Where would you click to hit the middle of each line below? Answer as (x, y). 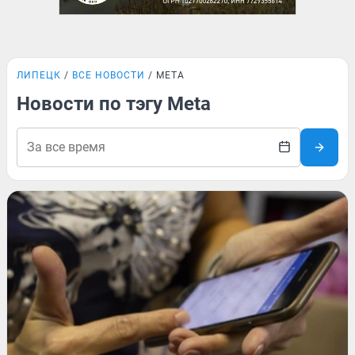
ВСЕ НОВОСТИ (109, 75)
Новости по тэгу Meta (114, 104)
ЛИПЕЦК (39, 75)
